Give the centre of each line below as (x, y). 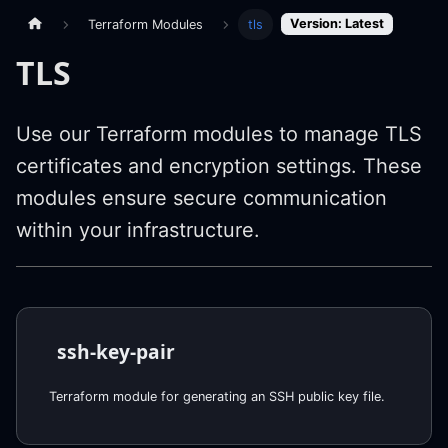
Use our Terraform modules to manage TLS (219, 133)
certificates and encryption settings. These (219, 165)
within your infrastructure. (138, 229)
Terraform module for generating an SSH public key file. (217, 396)
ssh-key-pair (116, 351)
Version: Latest (337, 23)
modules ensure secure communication (201, 197)
